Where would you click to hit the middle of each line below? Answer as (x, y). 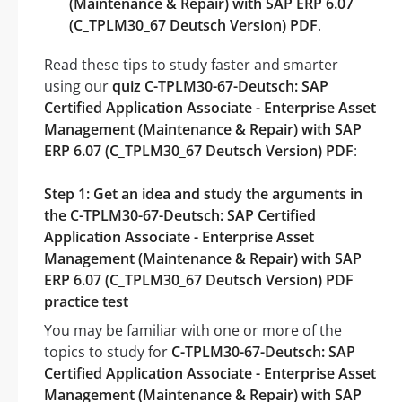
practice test (86, 302)
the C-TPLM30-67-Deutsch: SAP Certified (180, 216)
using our (78, 87)
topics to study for (108, 352)
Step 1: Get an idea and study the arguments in (203, 194)
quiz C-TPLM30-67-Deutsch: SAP (220, 87)
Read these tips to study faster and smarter (191, 65)
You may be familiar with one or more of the (193, 331)
